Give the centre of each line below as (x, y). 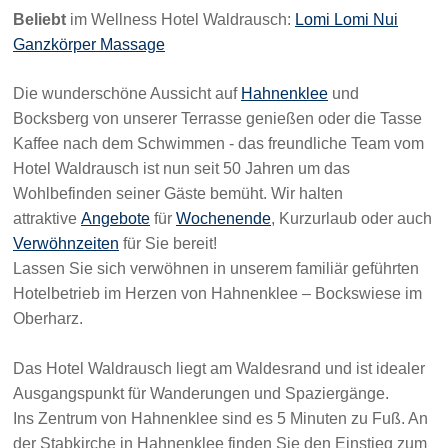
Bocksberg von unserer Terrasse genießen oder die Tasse (217, 119)
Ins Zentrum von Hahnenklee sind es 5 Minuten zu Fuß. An (220, 419)
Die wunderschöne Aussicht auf (127, 94)
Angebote (115, 219)
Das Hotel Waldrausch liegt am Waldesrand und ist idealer (219, 369)
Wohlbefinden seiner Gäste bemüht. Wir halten (178, 194)
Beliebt (39, 20)
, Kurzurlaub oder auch (351, 219)
